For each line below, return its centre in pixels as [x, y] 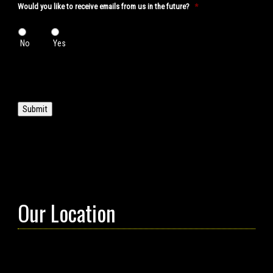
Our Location [66, 213]
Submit [35, 109]
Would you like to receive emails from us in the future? [103, 7]
